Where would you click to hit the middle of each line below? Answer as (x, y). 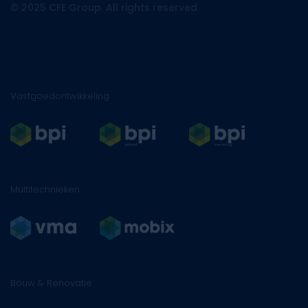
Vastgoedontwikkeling (60, 96)
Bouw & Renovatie (51, 283)
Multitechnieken (45, 189)
